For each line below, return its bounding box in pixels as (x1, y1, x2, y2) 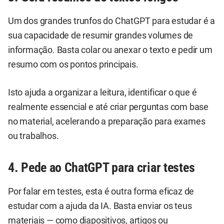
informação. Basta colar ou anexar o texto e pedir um (8, 45, 212, 55)
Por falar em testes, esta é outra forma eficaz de (8, 186, 194, 196)
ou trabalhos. (8, 130, 59, 141)
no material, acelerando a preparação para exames (8, 116, 205, 126)
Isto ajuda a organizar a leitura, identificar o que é (8, 87, 197, 97)
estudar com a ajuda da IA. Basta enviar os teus (8, 201, 192, 211)
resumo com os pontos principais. (8, 59, 138, 70)
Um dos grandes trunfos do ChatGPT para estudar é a (8, 16, 215, 26)
